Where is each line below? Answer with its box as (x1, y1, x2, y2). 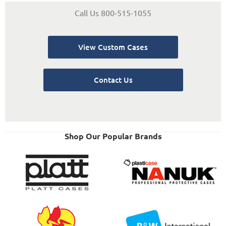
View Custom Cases (78, 41, 148, 52)
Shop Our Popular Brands (64, 130, 162, 141)
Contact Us (93, 74, 133, 85)
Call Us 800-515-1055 (75, 7, 151, 18)
